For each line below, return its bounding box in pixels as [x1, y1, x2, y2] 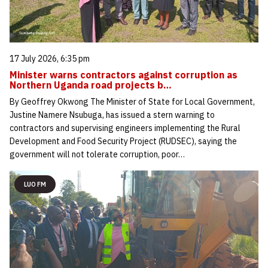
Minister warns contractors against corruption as [10, 69, 237, 81]
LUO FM [24, 180, 46, 189]
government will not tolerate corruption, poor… [10, 149, 185, 160]
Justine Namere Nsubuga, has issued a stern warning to [10, 109, 215, 121]
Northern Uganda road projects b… [10, 79, 172, 92]
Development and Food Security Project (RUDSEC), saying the [10, 136, 237, 147]
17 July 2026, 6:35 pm [10, 53, 90, 65]
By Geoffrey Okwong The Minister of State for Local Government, [10, 96, 255, 108]
